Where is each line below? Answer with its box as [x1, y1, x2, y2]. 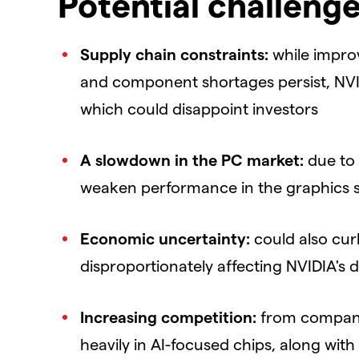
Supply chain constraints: [80, 43, 272, 63]
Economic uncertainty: [80, 228, 254, 248]
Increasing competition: [80, 306, 260, 326]
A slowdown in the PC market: [80, 149, 308, 169]
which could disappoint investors [80, 98, 318, 118]
